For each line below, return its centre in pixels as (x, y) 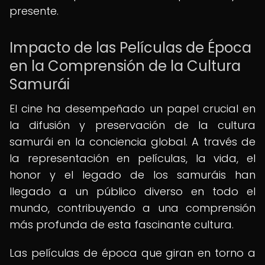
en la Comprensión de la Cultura (125, 66)
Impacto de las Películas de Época (130, 48)
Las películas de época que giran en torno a (132, 253)
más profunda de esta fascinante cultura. (122, 224)
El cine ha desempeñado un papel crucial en (132, 109)
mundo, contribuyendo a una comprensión (132, 208)
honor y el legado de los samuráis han (132, 175)
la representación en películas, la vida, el (132, 158)
